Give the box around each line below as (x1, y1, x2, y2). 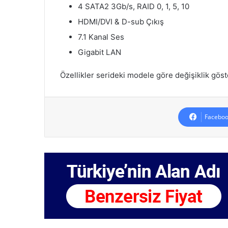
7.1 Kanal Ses (78, 32, 124, 42)
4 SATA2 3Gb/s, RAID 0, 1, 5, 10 (78, 2, 189, 12)
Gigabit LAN (78, 47, 121, 58)
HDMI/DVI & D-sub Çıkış (78, 17, 164, 27)
